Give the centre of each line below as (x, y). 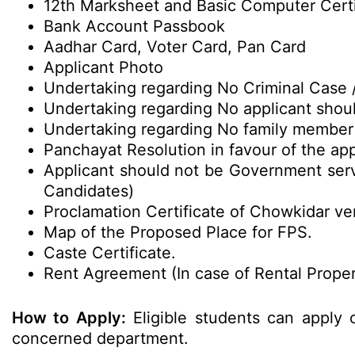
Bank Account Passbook (134, 26)
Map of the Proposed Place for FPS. (178, 232)
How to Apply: (69, 318)
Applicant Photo (103, 67)
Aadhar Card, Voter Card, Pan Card (175, 47)
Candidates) (91, 191)
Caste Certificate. (110, 253)
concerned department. (100, 338)
